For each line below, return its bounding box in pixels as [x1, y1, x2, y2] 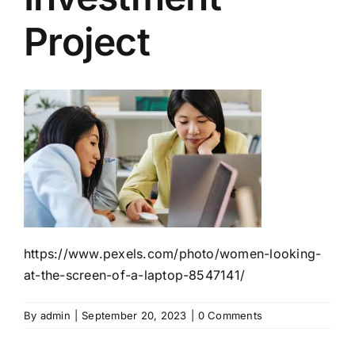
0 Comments [197, 308, 263, 322]
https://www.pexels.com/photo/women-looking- [24, 245, 322, 261]
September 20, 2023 [82, 308, 187, 322]
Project [24, 17, 150, 65]
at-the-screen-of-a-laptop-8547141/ [24, 266, 246, 283]
